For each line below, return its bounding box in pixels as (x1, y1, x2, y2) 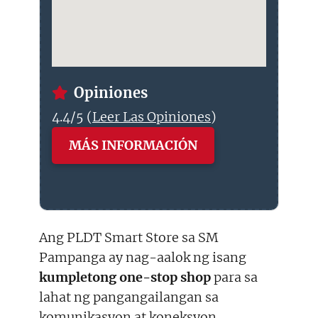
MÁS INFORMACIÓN (69, 137, 197, 154)
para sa (211, 269, 258, 286)
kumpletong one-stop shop (39, 269, 211, 286)
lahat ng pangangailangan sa (39, 289, 219, 306)
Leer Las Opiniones (92, 109, 211, 126)
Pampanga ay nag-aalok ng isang (39, 249, 246, 266)
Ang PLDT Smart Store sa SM (39, 229, 219, 246)
